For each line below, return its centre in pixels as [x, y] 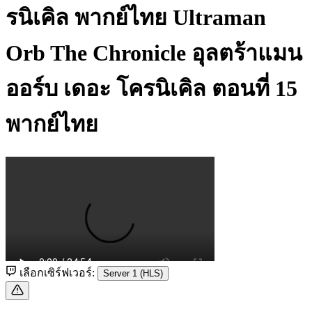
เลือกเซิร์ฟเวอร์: [57, 272]
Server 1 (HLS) [133, 273]
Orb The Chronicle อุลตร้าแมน [154, 53]
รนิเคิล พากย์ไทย [89, 18]
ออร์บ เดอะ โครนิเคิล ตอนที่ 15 [151, 89]
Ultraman [219, 18]
